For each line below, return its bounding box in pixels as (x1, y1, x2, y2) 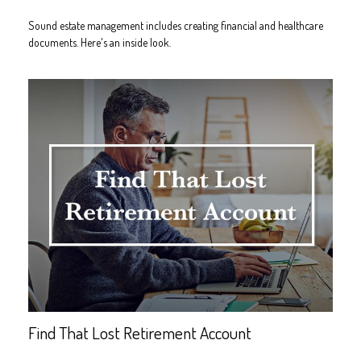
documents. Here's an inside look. (28, 35, 171, 49)
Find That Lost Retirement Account (28, 322, 251, 344)
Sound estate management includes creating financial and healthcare (28, 18, 323, 32)
